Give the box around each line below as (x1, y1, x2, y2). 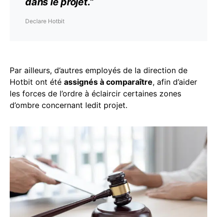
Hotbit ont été (10, 77, 64, 87)
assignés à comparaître (64, 77, 153, 87)
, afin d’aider (153, 77, 197, 87)
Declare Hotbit (25, 17, 64, 25)
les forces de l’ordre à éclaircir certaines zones (10, 89, 181, 98)
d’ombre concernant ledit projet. (10, 100, 127, 110)
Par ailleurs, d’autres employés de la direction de (10, 65, 187, 75)
